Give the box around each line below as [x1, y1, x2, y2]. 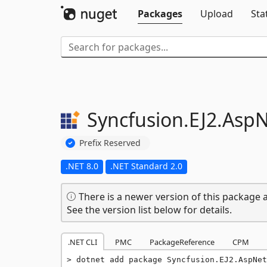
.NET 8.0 [66, 160, 98, 172]
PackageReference [150, 236, 215, 247]
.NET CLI [68, 236, 97, 247]
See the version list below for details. [67, 203, 232, 216]
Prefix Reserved [79, 136, 141, 148]
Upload [200, 7, 233, 20]
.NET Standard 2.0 [110, 160, 182, 172]
